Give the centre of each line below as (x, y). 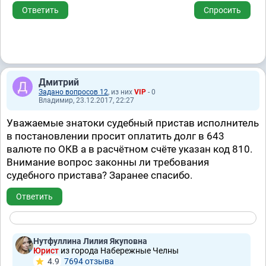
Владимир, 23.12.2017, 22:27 (86, 100)
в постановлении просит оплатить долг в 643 (115, 136)
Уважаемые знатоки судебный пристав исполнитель (133, 123)
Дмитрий (59, 82)
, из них (121, 92)
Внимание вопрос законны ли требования (108, 162)
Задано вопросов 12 (73, 92)
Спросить (222, 10)
